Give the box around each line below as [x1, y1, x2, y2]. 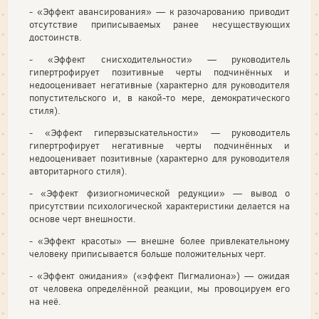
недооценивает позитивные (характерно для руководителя [29, 152, 290, 164]
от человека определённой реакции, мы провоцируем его [29, 283, 290, 295]
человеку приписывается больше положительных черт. [29, 248, 266, 260]
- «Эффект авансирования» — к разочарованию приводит [29, 6, 290, 18]
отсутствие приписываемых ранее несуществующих [29, 19, 290, 31]
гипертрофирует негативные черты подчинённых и [29, 140, 290, 152]
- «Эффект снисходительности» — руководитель [29, 53, 290, 66]
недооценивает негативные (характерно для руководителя [29, 79, 290, 91]
